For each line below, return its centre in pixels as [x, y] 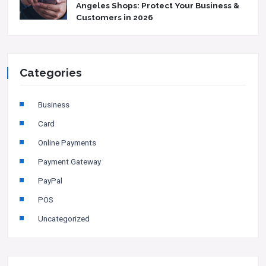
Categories [51, 73]
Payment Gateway [69, 162]
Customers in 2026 [115, 18]
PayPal [50, 181]
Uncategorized [64, 219]
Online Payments [67, 143]
